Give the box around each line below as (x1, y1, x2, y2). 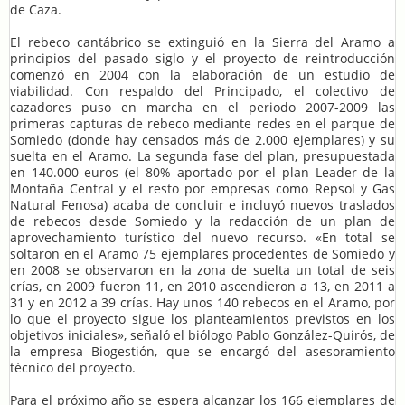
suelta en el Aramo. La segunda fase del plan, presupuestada (10, 146, 395, 165)
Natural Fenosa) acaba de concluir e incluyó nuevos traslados (10, 195, 395, 213)
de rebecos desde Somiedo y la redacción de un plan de (10, 212, 395, 230)
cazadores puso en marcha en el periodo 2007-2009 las (10, 98, 395, 116)
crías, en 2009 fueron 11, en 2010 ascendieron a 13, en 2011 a (10, 277, 395, 295)
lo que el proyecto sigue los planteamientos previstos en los (10, 309, 395, 327)
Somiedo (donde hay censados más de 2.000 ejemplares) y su (10, 130, 395, 148)
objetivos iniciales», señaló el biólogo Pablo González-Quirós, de (10, 325, 395, 344)
